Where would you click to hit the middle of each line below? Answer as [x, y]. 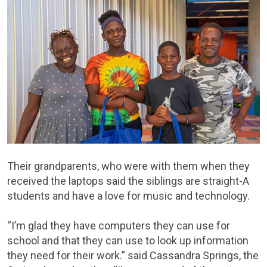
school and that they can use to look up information [128, 240]
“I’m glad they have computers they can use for [119, 225]
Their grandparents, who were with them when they [128, 166]
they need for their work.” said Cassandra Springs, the [133, 255]
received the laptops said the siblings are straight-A [128, 181]
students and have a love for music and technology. [128, 195]
